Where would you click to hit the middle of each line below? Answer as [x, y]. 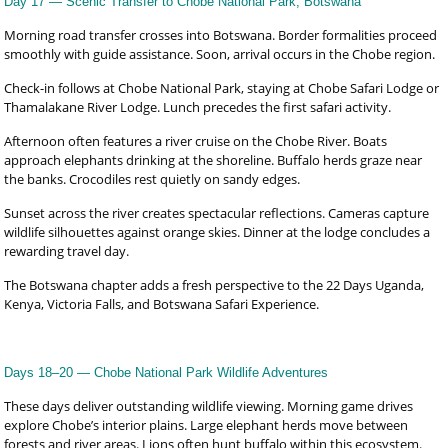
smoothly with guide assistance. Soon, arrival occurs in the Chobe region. [220, 54]
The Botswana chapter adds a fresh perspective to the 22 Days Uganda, [214, 285]
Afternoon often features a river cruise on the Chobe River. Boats [196, 141]
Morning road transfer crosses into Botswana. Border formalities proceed [221, 35]
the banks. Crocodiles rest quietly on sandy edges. [152, 179]
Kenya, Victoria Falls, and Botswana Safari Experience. [162, 304]
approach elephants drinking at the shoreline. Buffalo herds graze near [213, 160]
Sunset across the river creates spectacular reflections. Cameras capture [217, 213]
